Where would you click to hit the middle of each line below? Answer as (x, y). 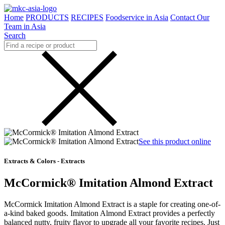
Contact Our (190, 17)
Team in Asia (25, 26)
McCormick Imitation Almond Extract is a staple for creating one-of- (112, 204)
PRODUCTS (47, 17)
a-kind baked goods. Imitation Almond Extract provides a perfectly (109, 213)
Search (15, 35)
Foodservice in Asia (137, 17)
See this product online (175, 141)
